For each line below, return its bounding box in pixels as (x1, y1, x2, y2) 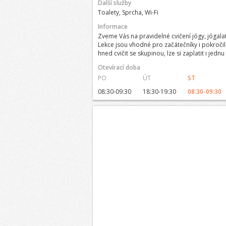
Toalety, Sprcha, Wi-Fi (97, 8, 158, 17)
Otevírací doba (97, 63, 140, 72)
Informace (97, 22, 128, 31)
